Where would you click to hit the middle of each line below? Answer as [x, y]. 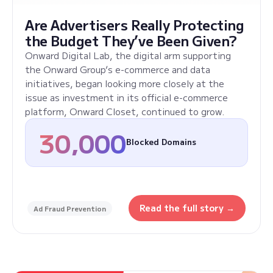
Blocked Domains [161, 142]
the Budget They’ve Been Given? [131, 41]
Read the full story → [187, 208]
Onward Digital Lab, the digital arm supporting [128, 55]
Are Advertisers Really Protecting [135, 25]
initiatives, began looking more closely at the [125, 83]
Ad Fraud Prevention [70, 208]
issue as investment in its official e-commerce [126, 97]
